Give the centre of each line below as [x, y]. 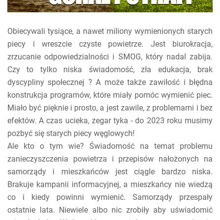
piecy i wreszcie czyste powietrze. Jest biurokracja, [110, 44]
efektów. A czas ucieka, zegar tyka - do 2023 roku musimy [110, 120]
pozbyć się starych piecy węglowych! [71, 133]
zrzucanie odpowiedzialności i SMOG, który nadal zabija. [110, 56]
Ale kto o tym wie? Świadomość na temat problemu [110, 146]
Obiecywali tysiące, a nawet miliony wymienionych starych [110, 31]
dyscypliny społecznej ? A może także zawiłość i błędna [110, 82]
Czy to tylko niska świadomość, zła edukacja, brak [110, 69]
